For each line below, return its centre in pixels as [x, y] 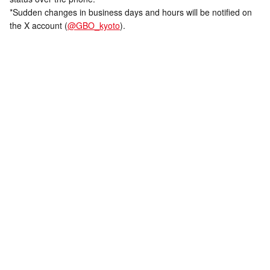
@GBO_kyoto [94, 25]
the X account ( [39, 25]
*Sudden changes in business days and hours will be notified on [131, 12]
